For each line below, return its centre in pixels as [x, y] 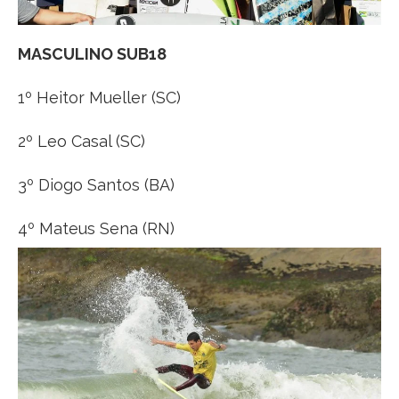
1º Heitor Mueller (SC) [99, 97]
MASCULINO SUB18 [92, 53]
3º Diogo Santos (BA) [96, 184]
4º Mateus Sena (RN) [96, 228]
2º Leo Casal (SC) [81, 141]
